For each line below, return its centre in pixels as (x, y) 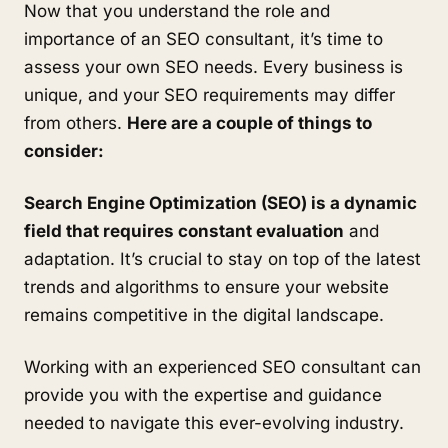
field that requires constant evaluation (184, 231)
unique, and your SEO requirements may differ (209, 95)
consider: (64, 151)
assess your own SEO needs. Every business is (213, 67)
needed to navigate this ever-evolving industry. (214, 423)
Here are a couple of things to (249, 123)
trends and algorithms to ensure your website (206, 287)
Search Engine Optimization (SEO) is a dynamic (220, 203)
